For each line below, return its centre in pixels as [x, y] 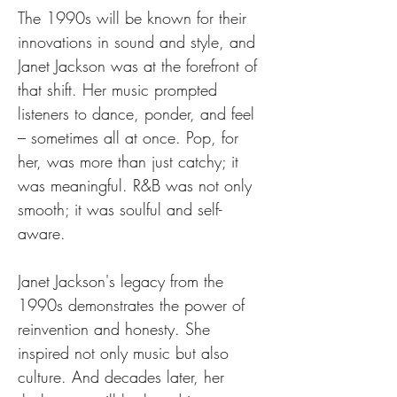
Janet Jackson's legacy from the [123, 281]
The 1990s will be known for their [135, 18]
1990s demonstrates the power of [134, 305]
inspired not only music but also [126, 353]
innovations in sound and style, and [139, 42]
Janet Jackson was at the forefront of [140, 66]
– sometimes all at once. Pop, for [131, 137]
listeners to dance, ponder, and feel [139, 113]
